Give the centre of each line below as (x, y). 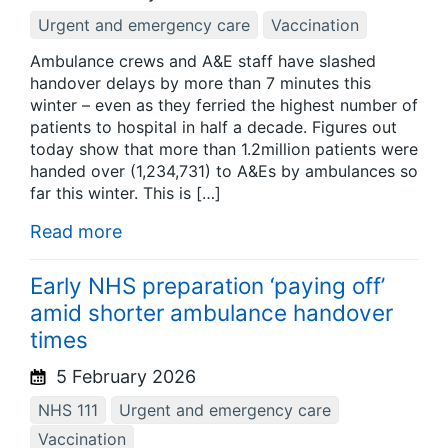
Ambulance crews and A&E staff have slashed (203, 61)
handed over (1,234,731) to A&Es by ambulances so (224, 171)
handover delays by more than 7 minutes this (200, 83)
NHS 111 (68, 409)
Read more (76, 232)
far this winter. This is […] (125, 193)
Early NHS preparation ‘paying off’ (207, 285)
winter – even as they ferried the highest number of (224, 105)
